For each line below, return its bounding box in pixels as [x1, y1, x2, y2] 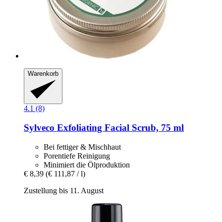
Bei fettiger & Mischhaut [44, 142, 121, 151]
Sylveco [24, 122, 55, 133]
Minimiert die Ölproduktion [44, 160, 130, 169]
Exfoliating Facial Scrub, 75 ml [55, 122, 184, 133]
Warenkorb [28, 69, 58, 77]
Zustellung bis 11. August [24, 186, 104, 195]
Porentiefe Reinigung [44, 151, 110, 160]
